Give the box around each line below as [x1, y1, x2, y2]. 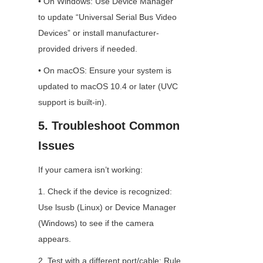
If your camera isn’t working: [38, 165, 143, 175]
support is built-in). [38, 97, 107, 107]
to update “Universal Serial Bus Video [38, 12, 177, 22]
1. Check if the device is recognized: [38, 187, 172, 197]
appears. [38, 234, 71, 244]
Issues [38, 139, 75, 153]
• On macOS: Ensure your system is [38, 66, 171, 76]
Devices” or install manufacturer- [38, 28, 159, 38]
